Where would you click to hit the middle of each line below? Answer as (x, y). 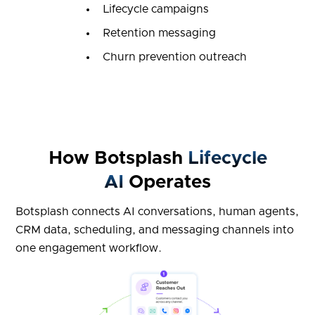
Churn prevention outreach (174, 57)
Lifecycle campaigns (155, 9)
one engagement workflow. (88, 249)
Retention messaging (159, 33)
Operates (167, 182)
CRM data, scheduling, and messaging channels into (154, 230)
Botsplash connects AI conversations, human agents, (157, 212)
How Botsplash (118, 159)
